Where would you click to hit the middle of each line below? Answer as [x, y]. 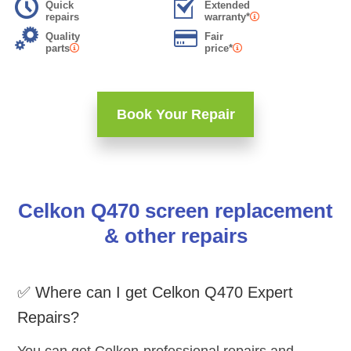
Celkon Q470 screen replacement [175, 211]
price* [218, 49]
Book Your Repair [175, 115]
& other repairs [175, 236]
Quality [63, 37]
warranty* [227, 17]
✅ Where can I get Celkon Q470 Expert [155, 293]
